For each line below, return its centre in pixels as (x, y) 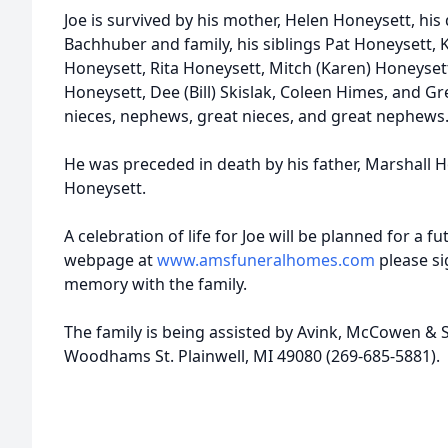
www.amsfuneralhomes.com (266, 260)
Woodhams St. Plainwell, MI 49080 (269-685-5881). (252, 356)
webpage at (110, 260)
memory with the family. (157, 284)
